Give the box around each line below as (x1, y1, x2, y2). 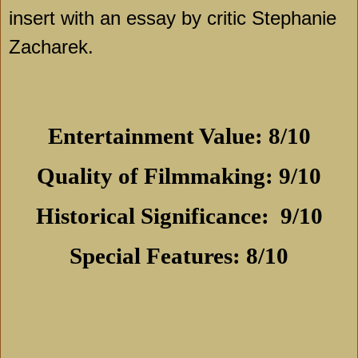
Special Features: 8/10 (70, 243, 288, 269)
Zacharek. (9, 36, 93, 58)
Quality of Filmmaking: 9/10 (37, 163, 321, 189)
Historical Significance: (35, 203, 275, 229)
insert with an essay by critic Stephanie (9, 7, 336, 30)
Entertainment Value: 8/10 (47, 123, 311, 149)
